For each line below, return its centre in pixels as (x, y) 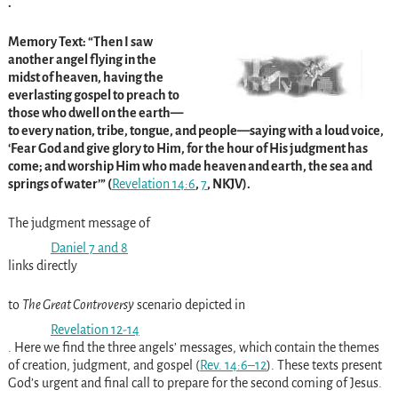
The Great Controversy (78, 305)
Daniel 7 (72, 248)
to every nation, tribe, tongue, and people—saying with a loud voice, (195, 131)
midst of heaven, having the (85, 78)
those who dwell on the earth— (95, 113)
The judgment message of (79, 223)
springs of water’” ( (60, 184)
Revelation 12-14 (95, 330)
